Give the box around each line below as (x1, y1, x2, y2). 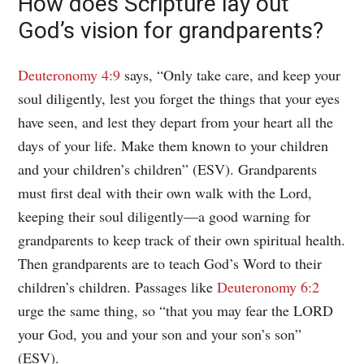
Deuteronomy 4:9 (18, 64, 121, 84)
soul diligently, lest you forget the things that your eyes (18, 88, 340, 108)
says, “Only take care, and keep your (120, 64, 341, 84)
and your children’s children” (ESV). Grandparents (18, 158, 318, 179)
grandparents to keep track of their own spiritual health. (18, 229, 346, 249)
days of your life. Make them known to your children (18, 135, 329, 155)
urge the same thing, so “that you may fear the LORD (18, 300, 334, 320)
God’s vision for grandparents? (18, 16, 324, 44)
